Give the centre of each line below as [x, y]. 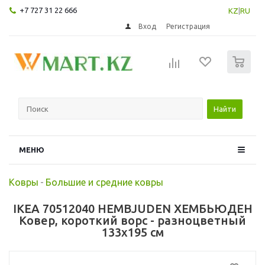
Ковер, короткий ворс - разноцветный [132, 220]
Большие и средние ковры [104, 182]
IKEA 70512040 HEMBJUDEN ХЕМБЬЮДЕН [132, 208]
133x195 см [132, 232]
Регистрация [188, 26]
